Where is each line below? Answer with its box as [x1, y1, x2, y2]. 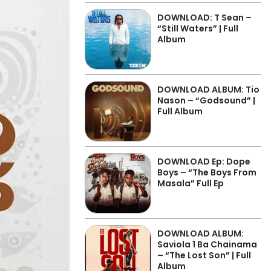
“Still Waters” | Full [157, 22, 238, 34]
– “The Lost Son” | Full [157, 249, 251, 261]
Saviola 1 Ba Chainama [157, 238, 257, 250]
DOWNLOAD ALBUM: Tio [157, 83, 260, 96]
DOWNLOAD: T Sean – [157, 11, 252, 24]
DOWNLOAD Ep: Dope [157, 155, 250, 168]
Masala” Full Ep [157, 177, 224, 189]
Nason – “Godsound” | [157, 94, 255, 106]
